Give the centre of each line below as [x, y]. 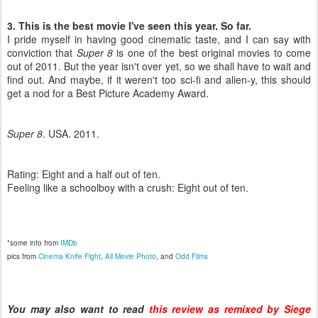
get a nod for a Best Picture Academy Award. [108, 93]
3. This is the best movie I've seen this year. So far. [129, 26]
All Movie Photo [131, 256]
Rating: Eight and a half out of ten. [84, 174]
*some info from [34, 243]
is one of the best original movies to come [212, 53]
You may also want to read [78, 309]
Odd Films [192, 256]
